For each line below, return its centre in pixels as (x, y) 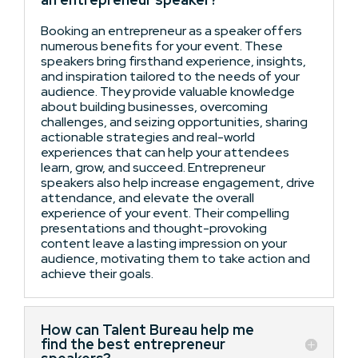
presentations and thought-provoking (154, 228)
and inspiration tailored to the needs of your (170, 76)
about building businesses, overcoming (154, 107)
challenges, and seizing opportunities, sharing (174, 122)
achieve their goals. (97, 274)
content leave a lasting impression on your (164, 243)
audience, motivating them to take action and (175, 259)
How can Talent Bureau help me (147, 330)
